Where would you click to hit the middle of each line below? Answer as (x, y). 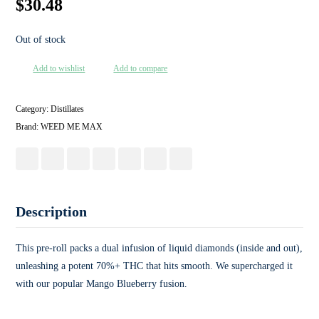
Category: (33, 109)
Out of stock (41, 40)
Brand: (28, 127)
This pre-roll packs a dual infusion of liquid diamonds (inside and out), (159, 248)
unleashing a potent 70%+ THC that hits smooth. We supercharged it (155, 266)
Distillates (68, 109)
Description (52, 211)
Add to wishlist (59, 68)
